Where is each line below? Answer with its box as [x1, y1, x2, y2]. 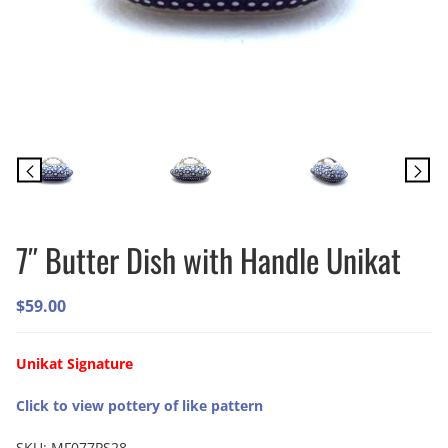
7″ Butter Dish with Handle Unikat [16, 236, 401, 284]
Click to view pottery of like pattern [16, 396, 263, 416]
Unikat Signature [16, 354, 137, 374]
